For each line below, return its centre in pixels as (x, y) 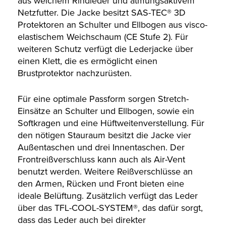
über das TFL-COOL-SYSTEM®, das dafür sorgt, (110, 208)
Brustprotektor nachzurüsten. (75, 73)
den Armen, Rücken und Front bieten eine (101, 184)
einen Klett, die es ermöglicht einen (88, 61)
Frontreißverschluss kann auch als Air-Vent (101, 160)
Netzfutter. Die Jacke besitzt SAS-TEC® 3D (102, 13)
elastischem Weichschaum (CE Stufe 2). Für (103, 37)
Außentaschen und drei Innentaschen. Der (101, 148)
